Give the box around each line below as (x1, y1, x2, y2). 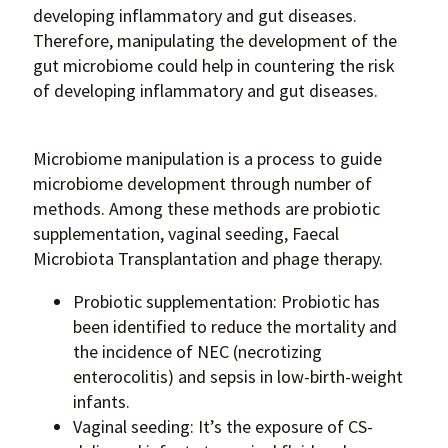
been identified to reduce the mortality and (73, 315, 397, 339)
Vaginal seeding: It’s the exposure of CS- (73, 415, 373, 439)
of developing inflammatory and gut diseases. (33, 79, 378, 103)
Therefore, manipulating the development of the (33, 29, 397, 53)
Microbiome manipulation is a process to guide (33, 147, 382, 171)
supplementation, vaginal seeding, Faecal (33, 222, 339, 246)
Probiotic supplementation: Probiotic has (73, 290, 380, 314)
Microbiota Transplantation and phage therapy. (33, 247, 387, 271)
